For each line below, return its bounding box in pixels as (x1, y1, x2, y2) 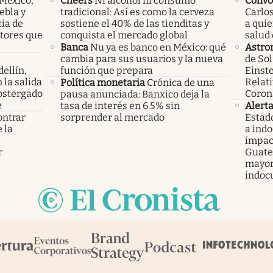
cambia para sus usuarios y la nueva (60, 52, 223, 65)
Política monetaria (60, 76, 145, 88)
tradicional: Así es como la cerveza (60, 5, 214, 18)
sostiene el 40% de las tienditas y (60, 17, 209, 29)
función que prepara (60, 64, 153, 76)
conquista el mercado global (60, 29, 188, 41)
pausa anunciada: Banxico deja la (60, 88, 210, 100)
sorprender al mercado (60, 111, 165, 123)
